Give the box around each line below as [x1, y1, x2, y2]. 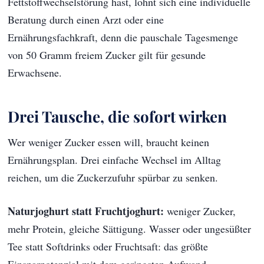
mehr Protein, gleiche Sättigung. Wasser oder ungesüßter [8, 221, 252, 236]
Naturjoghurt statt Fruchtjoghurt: [8, 203, 164, 219]
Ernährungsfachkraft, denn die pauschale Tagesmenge [8, 29, 239, 44]
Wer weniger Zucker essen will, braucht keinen [8, 134, 210, 149]
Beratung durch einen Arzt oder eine [8, 12, 164, 27]
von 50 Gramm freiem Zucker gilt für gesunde [8, 47, 206, 62]
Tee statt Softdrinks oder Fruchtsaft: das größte [8, 239, 209, 253]
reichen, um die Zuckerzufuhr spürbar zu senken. [8, 170, 219, 184]
